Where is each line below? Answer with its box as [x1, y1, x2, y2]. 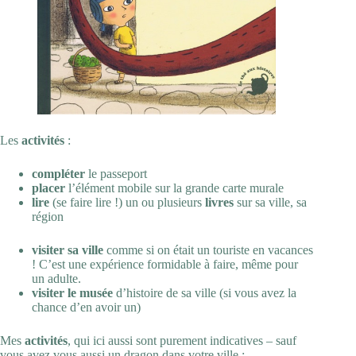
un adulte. [32, 271, 81, 285]
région [32, 209, 64, 223]
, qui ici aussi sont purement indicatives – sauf [68, 333, 296, 347]
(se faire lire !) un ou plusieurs [49, 195, 205, 209]
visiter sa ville [32, 242, 103, 257]
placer [32, 180, 65, 195]
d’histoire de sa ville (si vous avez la [113, 285, 296, 300]
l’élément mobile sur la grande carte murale [65, 180, 284, 195]
